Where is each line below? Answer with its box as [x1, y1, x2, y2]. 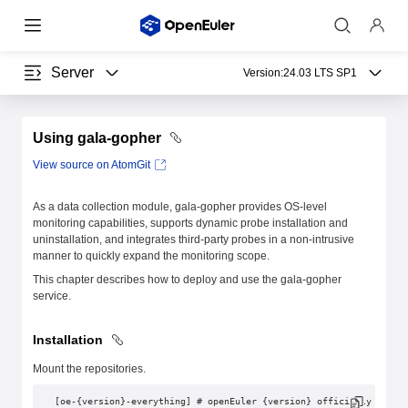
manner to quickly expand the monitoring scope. [33, 250, 270, 262]
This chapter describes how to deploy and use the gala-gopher [33, 273, 342, 286]
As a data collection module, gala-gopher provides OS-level [33, 200, 327, 213]
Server [51, 65, 94, 80]
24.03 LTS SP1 [283, 66, 357, 79]
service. [33, 290, 71, 302]
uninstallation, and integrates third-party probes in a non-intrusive [33, 233, 354, 246]
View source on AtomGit [33, 158, 150, 171]
